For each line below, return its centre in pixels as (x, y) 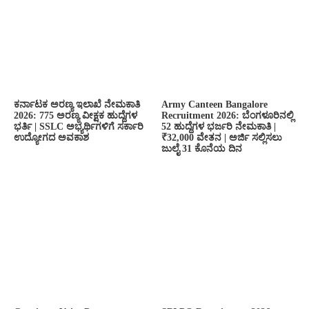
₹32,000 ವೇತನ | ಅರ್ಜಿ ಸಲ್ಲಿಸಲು (222, 138)
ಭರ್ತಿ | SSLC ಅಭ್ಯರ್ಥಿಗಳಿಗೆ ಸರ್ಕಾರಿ (79, 127)
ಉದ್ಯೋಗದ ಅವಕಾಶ (51, 138)
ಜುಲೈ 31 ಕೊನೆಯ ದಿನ (202, 149)
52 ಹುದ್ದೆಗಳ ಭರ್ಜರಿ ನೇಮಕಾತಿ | (219, 127)
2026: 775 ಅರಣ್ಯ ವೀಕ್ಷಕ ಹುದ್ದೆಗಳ (76, 116)
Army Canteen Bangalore (215, 105)
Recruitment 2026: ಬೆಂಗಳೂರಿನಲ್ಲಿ (228, 116)
